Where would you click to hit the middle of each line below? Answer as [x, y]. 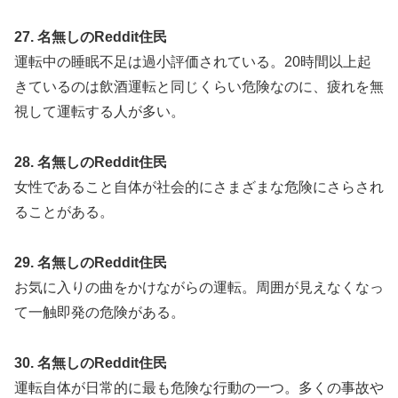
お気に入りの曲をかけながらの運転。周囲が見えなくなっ [199, 288]
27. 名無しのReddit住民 [91, 37]
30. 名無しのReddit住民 [91, 362]
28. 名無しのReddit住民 [91, 163]
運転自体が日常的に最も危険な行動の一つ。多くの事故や [199, 387]
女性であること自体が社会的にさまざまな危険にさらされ [199, 187]
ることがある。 [64, 212]
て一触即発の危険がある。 [99, 313]
